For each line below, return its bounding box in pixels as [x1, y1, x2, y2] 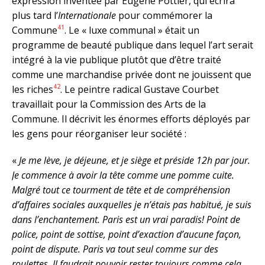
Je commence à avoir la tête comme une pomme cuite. [12, 168, 234, 182]
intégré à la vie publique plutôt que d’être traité [12, 53, 221, 66]
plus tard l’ [12, 8, 58, 22]
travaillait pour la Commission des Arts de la [12, 97, 206, 111]
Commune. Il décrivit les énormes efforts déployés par [12, 112, 250, 125]
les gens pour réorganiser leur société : [12, 127, 186, 140]
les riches [12, 82, 53, 96]
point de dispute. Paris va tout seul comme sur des [12, 242, 218, 256]
